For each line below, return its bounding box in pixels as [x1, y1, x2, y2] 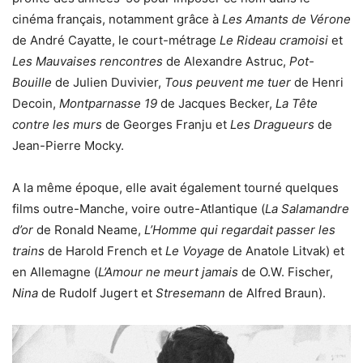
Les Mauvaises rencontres [12, 53, 163, 69]
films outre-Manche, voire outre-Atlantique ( [12, 200, 265, 216]
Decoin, [12, 95, 59, 111]
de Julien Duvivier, [52, 74, 164, 90]
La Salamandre [265, 200, 349, 216]
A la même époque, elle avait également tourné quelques [12, 179, 339, 195]
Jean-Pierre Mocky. [12, 137, 124, 153]
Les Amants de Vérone [222, 11, 351, 27]
